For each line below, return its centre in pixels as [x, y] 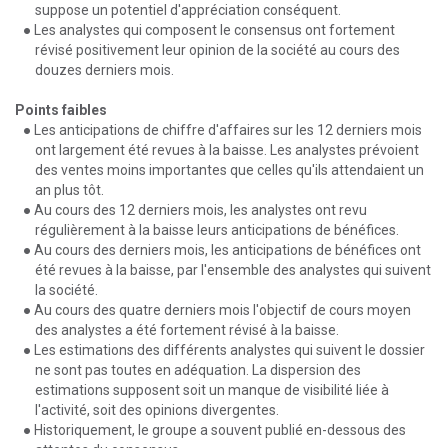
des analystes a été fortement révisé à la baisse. [187, 330]
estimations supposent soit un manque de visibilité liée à [212, 390]
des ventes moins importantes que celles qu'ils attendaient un [229, 170]
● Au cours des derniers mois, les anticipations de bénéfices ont [222, 250]
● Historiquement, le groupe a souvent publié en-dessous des [214, 430]
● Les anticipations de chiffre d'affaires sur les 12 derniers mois [222, 130]
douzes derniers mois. [104, 70]
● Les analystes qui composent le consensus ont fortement [209, 30]
